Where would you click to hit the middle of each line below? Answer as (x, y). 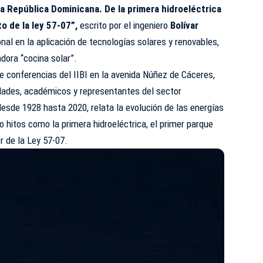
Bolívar (185, 26)
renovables (196, 42)
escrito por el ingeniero (125, 26)
